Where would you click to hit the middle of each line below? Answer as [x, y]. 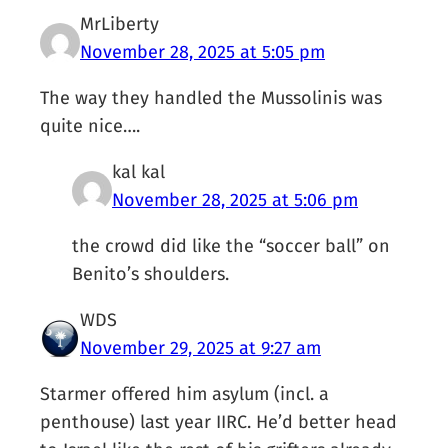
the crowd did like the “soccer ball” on [231, 246]
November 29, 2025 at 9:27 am [201, 348]
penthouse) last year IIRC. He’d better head [219, 422]
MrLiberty [120, 24]
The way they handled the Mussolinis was [211, 98]
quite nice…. [90, 126]
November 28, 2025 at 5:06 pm [235, 200]
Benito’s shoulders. [151, 274]
